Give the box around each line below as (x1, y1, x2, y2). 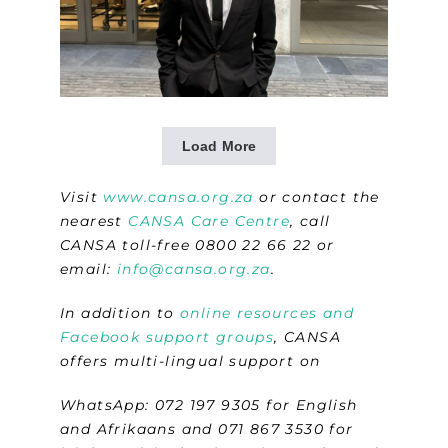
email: (60, 260, 117, 279)
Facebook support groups (60, 328, 275, 347)
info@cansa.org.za (116, 260, 271, 279)
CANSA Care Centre (128, 212, 291, 231)
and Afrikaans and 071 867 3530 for (60, 420, 354, 439)
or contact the (253, 188, 380, 207)
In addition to (60, 304, 181, 323)
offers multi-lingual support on (60, 352, 321, 371)
